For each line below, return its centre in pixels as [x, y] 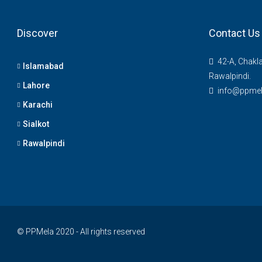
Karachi [38, 105]
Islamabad [43, 66]
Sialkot [36, 124]
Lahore [36, 85]
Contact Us [234, 33]
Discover [37, 33]
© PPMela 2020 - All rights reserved [81, 232]
